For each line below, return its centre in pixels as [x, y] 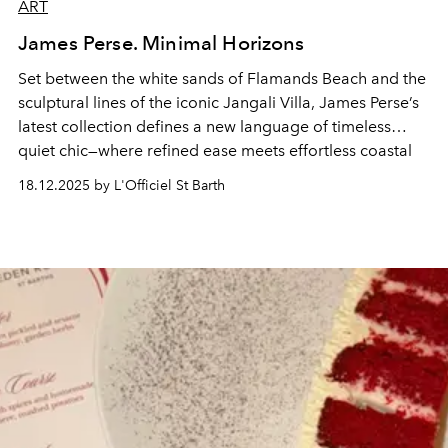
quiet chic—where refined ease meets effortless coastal [215, 150]
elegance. [53, 174]
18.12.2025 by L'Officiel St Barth [121, 185]
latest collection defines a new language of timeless [204, 126]
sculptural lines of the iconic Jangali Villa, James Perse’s [218, 102]
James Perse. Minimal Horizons [161, 42]
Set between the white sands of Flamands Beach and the [222, 78]
